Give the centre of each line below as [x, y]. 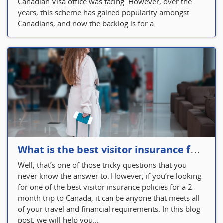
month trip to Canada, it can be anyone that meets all [109, 197]
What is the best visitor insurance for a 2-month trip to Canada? [195, 150]
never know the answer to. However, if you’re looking [110, 175]
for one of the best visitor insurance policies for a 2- [106, 186]
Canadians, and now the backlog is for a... [89, 23]
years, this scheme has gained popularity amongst [104, 12]
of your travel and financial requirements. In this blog [109, 208]
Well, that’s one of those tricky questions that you [102, 165]
